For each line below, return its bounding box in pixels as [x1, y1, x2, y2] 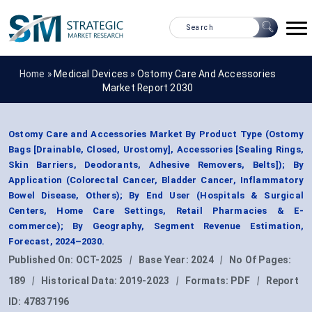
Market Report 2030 [102, 81, 194, 93]
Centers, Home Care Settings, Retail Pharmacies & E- [8, 205, 304, 217]
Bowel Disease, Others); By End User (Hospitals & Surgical [8, 190, 304, 201]
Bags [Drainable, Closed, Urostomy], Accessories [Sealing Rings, [8, 144, 304, 155]
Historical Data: [41, 275, 120, 287]
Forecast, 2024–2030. [8, 236, 104, 247]
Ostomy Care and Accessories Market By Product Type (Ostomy [8, 129, 304, 140]
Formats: [185, 275, 231, 287]
